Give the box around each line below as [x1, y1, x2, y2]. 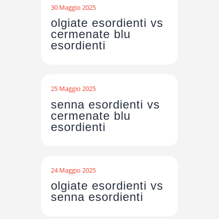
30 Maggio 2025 [51, 2, 96, 12]
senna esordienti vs [51, 97, 160, 111]
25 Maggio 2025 [51, 84, 96, 93]
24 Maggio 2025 [51, 165, 96, 175]
